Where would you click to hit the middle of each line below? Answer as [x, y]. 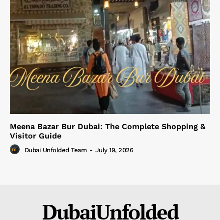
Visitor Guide [36, 136]
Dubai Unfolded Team [55, 150]
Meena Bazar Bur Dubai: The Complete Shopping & [108, 126]
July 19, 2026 [114, 150]
